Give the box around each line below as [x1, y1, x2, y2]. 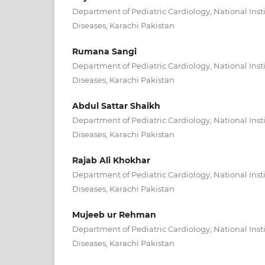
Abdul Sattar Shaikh [72, 100, 160, 111]
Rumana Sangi [72, 46, 137, 57]
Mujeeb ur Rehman [72, 209, 156, 220]
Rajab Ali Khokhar [72, 154, 150, 166]
